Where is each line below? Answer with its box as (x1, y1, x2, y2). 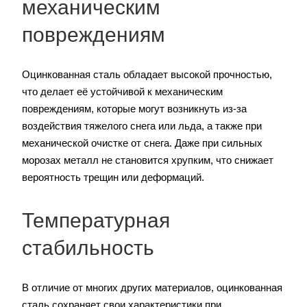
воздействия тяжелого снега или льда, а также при (22, 120, 262, 132)
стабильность (22, 236, 154, 260)
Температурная (22, 209, 170, 232)
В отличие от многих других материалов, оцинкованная (22, 282, 282, 294)
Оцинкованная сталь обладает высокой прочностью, (22, 69, 272, 81)
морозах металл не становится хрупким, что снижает (22, 154, 273, 167)
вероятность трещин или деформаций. (22, 171, 204, 184)
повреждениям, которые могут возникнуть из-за (22, 103, 247, 115)
